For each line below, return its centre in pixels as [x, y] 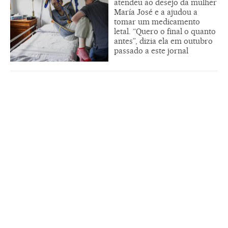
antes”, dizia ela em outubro [163, 41]
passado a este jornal [151, 50]
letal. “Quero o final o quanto [165, 31]
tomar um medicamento [157, 21]
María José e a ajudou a [156, 12]
